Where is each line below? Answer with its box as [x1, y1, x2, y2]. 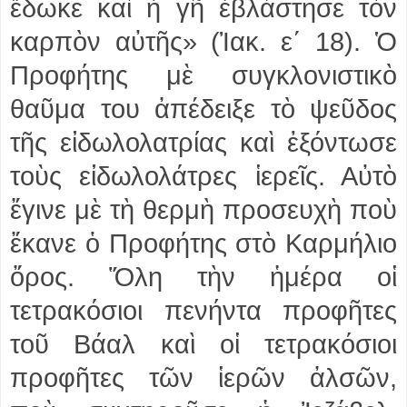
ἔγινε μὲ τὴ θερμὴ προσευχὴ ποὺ [10, 194, 397, 224]
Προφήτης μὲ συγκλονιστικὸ [10, 60, 397, 90]
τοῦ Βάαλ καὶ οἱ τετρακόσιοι [10, 329, 397, 359]
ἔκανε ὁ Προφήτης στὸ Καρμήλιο [10, 228, 397, 258]
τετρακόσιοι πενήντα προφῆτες [10, 295, 397, 325]
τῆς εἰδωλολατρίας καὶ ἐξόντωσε [10, 127, 397, 157]
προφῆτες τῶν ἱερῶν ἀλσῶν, [10, 362, 397, 392]
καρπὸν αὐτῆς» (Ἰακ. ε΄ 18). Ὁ [10, 26, 397, 56]
